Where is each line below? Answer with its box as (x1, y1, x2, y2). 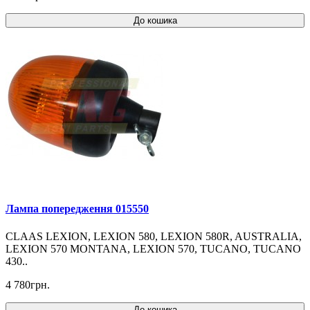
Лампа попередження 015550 (6, 203, 149, 215)
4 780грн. (6, 278, 50, 291)
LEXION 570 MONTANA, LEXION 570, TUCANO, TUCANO (6, 242, 301, 255)
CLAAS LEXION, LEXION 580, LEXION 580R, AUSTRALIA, (6, 230, 302, 242)
